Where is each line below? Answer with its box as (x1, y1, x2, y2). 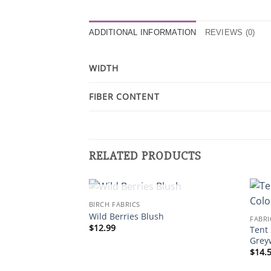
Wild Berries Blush (88, 210, 164, 222)
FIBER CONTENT (89, 90, 160, 102)
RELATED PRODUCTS (89, 148, 201, 163)
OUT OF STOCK (129, 197, 197, 211)
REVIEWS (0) (204, 27, 255, 37)
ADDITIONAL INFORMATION (89, 27, 197, 37)
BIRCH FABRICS (88, 200, 140, 209)
